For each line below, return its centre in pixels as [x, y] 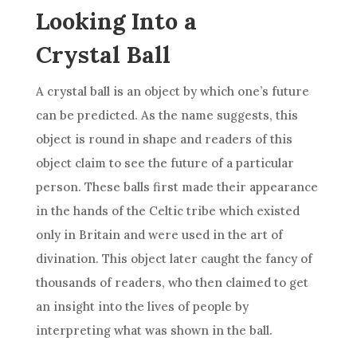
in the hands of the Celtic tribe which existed [167, 211]
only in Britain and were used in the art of [159, 235]
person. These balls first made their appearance [177, 187]
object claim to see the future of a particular [165, 163]
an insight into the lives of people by [142, 306]
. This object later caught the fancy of [204, 259]
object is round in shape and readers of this [164, 139]
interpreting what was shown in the [142, 330]
